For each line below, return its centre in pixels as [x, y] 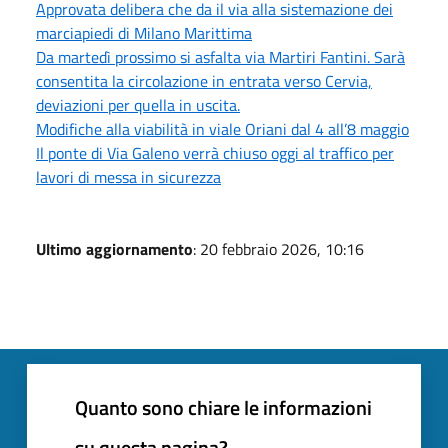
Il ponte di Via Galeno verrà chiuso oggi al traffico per [215, 152]
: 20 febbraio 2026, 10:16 [278, 248]
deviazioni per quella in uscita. [138, 104]
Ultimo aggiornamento [114, 248]
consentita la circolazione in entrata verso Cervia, [204, 80]
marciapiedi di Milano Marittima [144, 32]
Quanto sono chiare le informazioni [223, 407]
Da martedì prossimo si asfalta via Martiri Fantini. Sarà [220, 56]
